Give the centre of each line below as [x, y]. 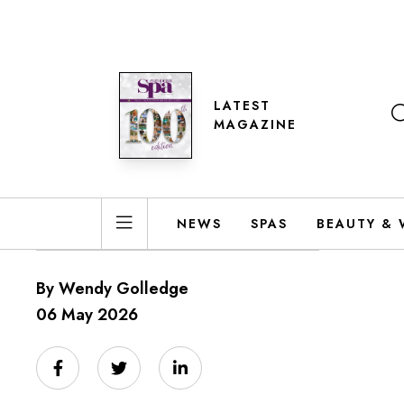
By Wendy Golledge [112, 289]
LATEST [242, 106]
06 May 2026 [87, 315]
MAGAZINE [255, 124]
